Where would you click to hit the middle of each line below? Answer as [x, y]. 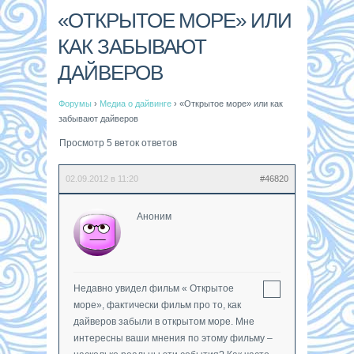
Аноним [154, 216]
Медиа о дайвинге [136, 103]
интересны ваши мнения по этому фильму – [173, 338]
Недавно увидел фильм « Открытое [154, 288]
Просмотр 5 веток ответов [118, 143]
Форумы [75, 103]
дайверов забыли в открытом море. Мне [164, 321]
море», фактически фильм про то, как [157, 305]
